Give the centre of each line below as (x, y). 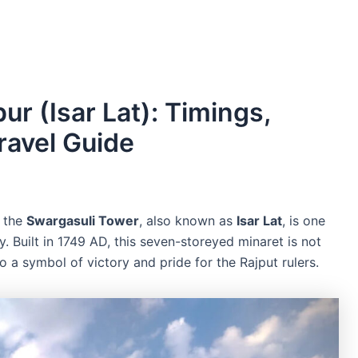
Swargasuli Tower (83, 221)
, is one (304, 221)
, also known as (188, 221)
